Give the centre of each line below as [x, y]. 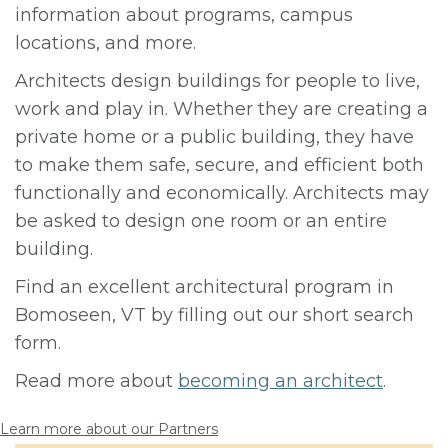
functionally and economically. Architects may [222, 193]
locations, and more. [105, 43]
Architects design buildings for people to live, [217, 81]
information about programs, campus [184, 15]
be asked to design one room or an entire [201, 221]
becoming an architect [280, 381]
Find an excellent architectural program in [204, 287]
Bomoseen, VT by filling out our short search [214, 315]
